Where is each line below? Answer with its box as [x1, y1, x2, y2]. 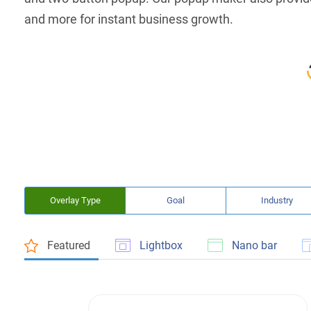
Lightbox [140, 238, 183, 252]
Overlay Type [49, 194, 101, 205]
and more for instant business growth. [24, 12, 233, 26]
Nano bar [232, 238, 277, 252]
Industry [260, 194, 293, 205]
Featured [47, 238, 90, 252]
